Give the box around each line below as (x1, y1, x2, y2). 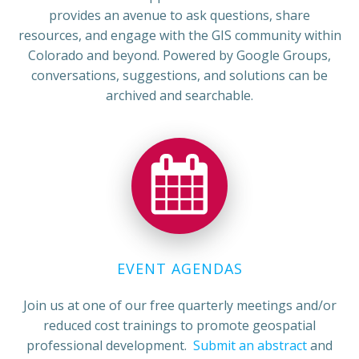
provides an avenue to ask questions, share (49, 6, 310, 24)
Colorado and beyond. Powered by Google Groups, (28, 46, 331, 64)
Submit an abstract (193, 337, 310, 354)
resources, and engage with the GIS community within (18, 26, 341, 44)
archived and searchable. (106, 87, 253, 104)
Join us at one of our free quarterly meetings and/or (22, 296, 337, 314)
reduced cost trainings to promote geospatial (43, 317, 316, 334)
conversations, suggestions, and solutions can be (31, 67, 328, 84)
